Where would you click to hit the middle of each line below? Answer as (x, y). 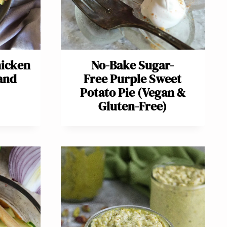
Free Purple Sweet (133, 79)
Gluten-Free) (133, 106)
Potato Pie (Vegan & (133, 93)
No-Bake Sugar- (133, 65)
